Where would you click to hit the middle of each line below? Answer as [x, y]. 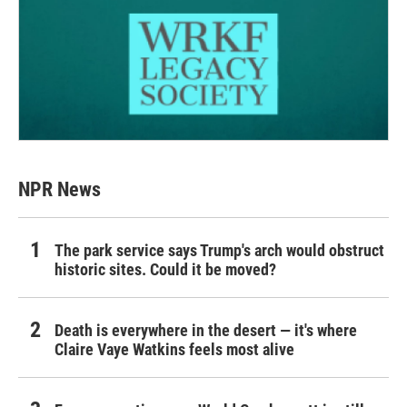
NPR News [60, 189]
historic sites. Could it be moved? [165, 269]
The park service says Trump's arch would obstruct [219, 250]
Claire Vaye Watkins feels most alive [174, 349]
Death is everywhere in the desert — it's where [206, 330]
